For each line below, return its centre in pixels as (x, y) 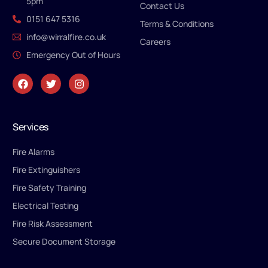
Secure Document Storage (64, 241)
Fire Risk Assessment (53, 223)
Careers (155, 42)
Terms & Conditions (177, 24)
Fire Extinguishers (47, 170)
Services (31, 127)
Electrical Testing (46, 205)
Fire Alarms (34, 152)
